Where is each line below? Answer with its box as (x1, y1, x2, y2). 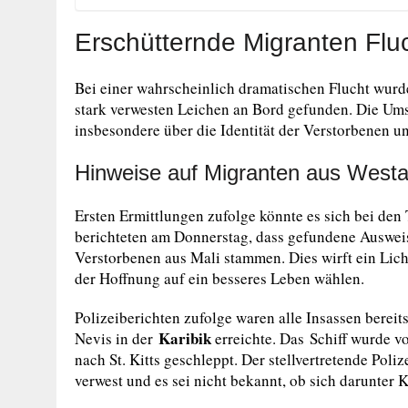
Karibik (158, 326, 211, 350)
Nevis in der (75, 327, 158, 349)
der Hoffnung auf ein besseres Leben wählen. (75, 267, 364, 289)
